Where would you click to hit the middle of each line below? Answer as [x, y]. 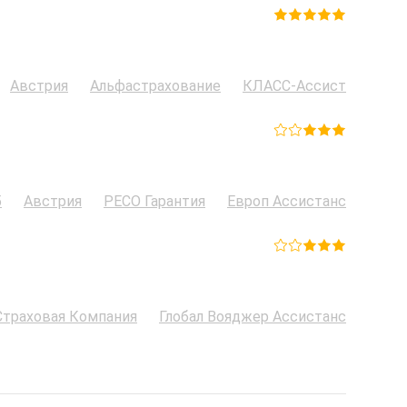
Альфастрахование [155, 85]
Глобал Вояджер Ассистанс [253, 316]
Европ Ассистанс [287, 201]
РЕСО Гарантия [154, 201]
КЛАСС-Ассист [294, 85]
